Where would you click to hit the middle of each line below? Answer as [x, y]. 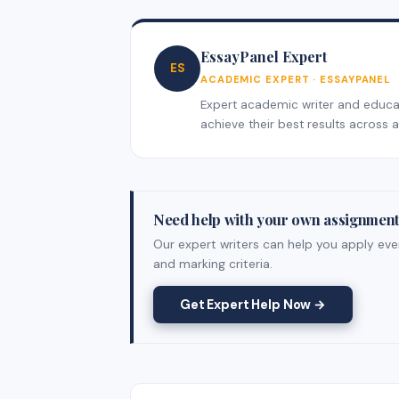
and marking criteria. [213, 263]
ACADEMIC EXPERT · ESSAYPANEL [296, 79]
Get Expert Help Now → [253, 304]
